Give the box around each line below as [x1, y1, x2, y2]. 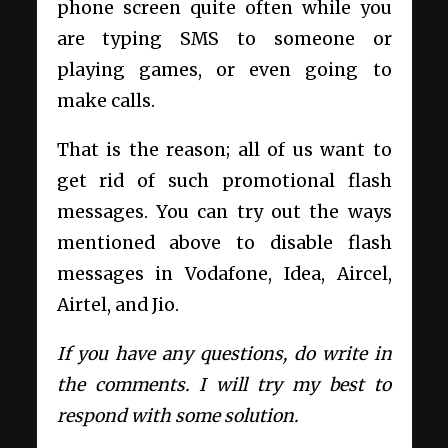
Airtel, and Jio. [56, 294, 179, 317]
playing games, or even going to [56, 59, 392, 82]
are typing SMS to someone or [56, 28, 392, 51]
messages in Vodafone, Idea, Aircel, [56, 263, 392, 286]
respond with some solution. [56, 405, 298, 428]
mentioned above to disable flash [56, 232, 392, 255]
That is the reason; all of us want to [56, 139, 392, 162]
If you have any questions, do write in [56, 343, 392, 366]
